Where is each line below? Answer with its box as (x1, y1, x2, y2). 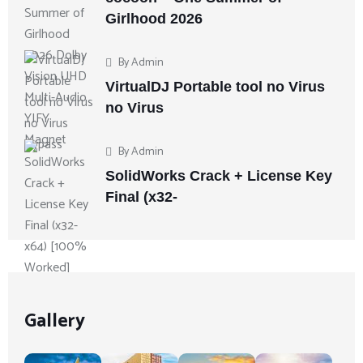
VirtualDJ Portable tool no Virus (105, 79, 325, 96)
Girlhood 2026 (105, 11, 203, 28)
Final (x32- (105, 189, 177, 206)
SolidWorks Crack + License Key (105, 168, 332, 185)
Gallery (24, 305, 85, 338)
